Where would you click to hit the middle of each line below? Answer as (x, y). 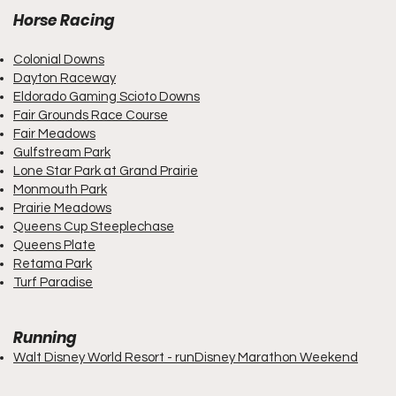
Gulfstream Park (62, 152)
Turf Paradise (53, 282)
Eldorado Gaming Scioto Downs (107, 97)
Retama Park (53, 264)
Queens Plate (54, 245)
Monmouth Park (60, 190)
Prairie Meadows (62, 208)
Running (45, 338)
